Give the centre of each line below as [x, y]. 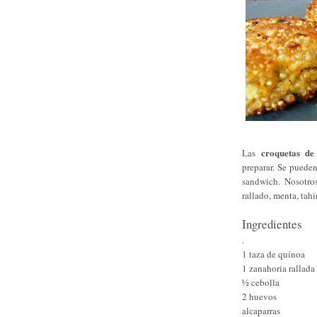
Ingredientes [272, 224]
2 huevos [259, 296]
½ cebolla [261, 282]
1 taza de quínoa [273, 254]
